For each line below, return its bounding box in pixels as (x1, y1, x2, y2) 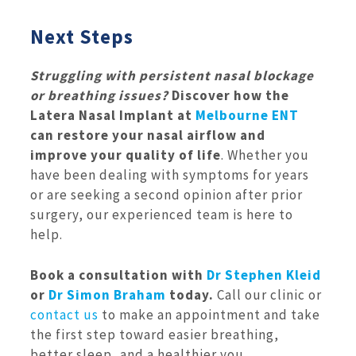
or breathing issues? (30, 87, 168, 105)
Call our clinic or (217, 285, 322, 304)
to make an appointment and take (99, 305, 320, 323)
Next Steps (30, 24, 133, 50)
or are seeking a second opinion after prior (30, 186, 303, 204)
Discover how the (172, 87, 289, 105)
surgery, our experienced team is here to (30, 206, 293, 224)
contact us (30, 305, 99, 323)
